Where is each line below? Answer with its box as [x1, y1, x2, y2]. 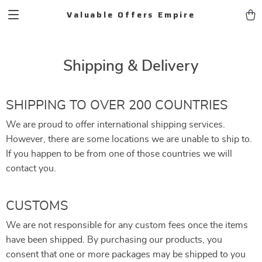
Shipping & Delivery [63, 58, 199, 74]
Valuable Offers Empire [67, 8, 195, 21]
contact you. [6, 164, 56, 173]
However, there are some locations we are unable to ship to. [6, 135, 252, 144]
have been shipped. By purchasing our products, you [6, 235, 222, 244]
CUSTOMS [6, 199, 68, 212]
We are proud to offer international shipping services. [6, 120, 225, 129]
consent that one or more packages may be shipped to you [6, 250, 246, 259]
